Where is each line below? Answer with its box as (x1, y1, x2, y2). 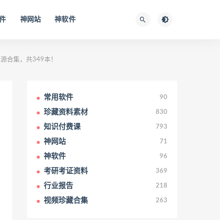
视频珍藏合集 (44, 197, 88, 204)
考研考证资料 (44, 167, 88, 175)
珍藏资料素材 (44, 109, 88, 116)
